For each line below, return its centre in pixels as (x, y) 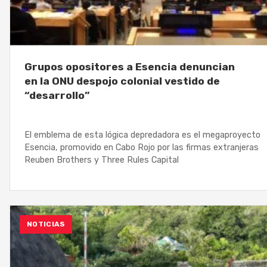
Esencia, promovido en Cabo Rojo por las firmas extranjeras (142, 148)
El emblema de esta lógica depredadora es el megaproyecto (142, 135)
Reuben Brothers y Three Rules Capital (102, 160)
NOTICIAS (46, 224)
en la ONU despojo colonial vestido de (122, 81)
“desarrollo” (57, 95)
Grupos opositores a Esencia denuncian (130, 66)
